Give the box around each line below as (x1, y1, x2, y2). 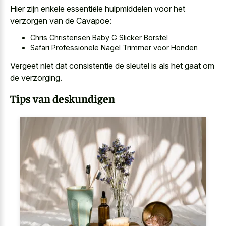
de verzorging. (10, 72, 62, 83)
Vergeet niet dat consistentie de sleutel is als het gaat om (10, 60, 214, 71)
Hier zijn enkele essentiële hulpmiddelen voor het (10, 3, 185, 14)
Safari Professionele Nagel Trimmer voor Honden (30, 43, 198, 52)
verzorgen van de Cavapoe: (10, 15, 111, 26)
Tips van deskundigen (10, 91, 115, 106)
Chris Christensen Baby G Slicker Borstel (30, 33, 168, 42)
